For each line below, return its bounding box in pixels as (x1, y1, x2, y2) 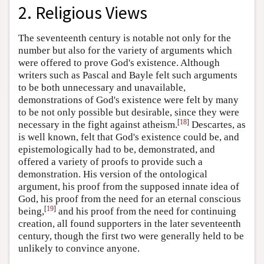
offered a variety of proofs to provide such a (18, 156, 203, 168)
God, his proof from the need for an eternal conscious (18, 193, 241, 205)
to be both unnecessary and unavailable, (18, 82, 186, 94)
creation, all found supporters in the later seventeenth (18, 218, 241, 230)
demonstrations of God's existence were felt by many (18, 94, 239, 106)
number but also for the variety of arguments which (18, 45, 232, 57)
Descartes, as (189, 119, 246, 131)
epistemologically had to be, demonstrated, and (18, 144, 215, 156)
